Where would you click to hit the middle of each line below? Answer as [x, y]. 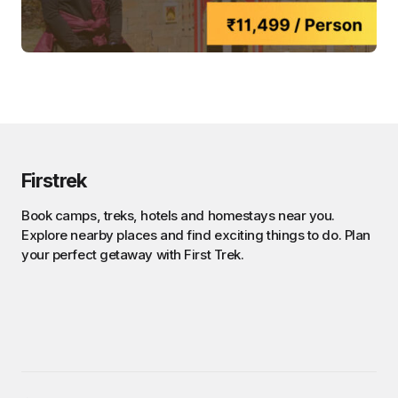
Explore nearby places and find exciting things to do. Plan [196, 235]
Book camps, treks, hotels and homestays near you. [178, 215]
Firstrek [54, 180]
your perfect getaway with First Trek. [133, 255]
